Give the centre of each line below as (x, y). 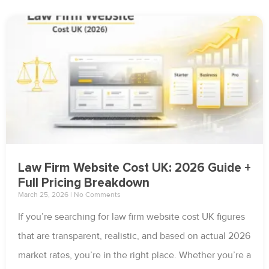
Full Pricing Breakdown (84, 183)
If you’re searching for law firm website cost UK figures (131, 217)
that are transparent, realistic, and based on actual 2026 (134, 236)
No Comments (96, 195)
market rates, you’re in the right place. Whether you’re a (134, 255)
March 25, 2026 (44, 195)
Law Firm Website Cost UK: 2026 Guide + (134, 168)
